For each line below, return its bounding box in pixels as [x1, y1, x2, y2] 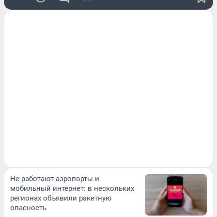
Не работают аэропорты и [10, 174, 99, 184]
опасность [10, 203, 46, 213]
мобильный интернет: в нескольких [10, 184, 134, 193]
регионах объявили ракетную [10, 194, 111, 203]
